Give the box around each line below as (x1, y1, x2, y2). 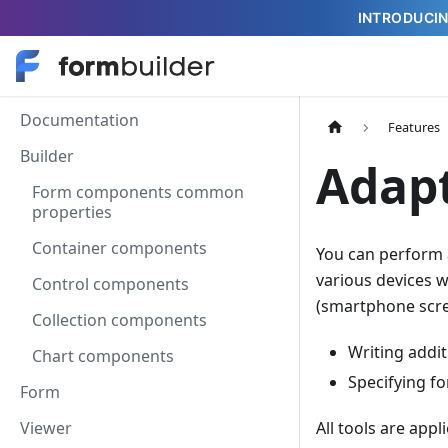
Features (388, 118, 441, 137)
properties (32, 201, 112, 223)
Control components (32, 273, 189, 295)
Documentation (20, 109, 139, 131)
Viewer (20, 417, 72, 439)
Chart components (32, 345, 174, 367)
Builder (20, 145, 74, 167)
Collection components (32, 309, 207, 331)
